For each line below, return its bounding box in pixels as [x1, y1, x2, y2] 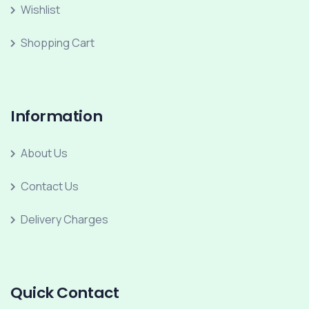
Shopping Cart [21, 35, 94, 50]
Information [10, 106, 103, 127]
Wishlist [21, 2, 60, 17]
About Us [21, 146, 68, 161]
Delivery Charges [21, 212, 108, 227]
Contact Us [21, 179, 79, 194]
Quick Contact [10, 282, 119, 303]
